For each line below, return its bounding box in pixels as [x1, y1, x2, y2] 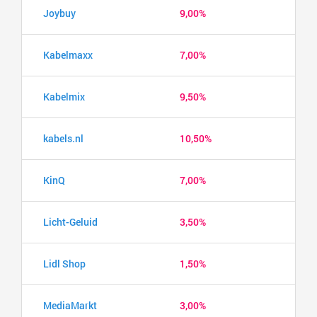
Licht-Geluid [43, 214, 98, 229]
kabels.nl [43, 131, 83, 145]
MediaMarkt [43, 298, 97, 312]
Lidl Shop [43, 256, 86, 270]
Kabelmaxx [43, 47, 93, 62]
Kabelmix [43, 89, 85, 103]
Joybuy [43, 6, 76, 20]
